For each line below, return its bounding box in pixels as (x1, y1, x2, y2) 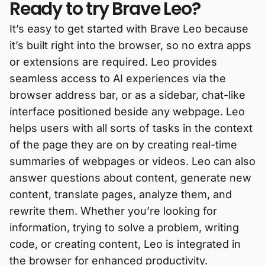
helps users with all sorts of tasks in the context (9, 121, 253, 134)
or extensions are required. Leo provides (9, 55, 217, 68)
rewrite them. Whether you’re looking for (9, 204, 217, 217)
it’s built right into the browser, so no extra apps (9, 38, 251, 51)
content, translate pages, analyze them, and (9, 188, 232, 201)
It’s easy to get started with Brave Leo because (9, 22, 248, 35)
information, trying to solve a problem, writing (9, 221, 239, 234)
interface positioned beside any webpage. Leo (9, 105, 245, 118)
